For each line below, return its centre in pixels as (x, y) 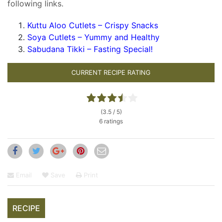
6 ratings (111, 121)
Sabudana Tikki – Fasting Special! (90, 49)
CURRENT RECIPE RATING (111, 73)
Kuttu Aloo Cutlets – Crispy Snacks (93, 26)
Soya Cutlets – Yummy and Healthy (93, 37)
